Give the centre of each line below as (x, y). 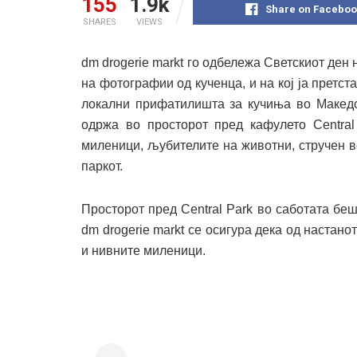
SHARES (99, 22)
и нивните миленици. (143, 251)
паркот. (102, 167)
